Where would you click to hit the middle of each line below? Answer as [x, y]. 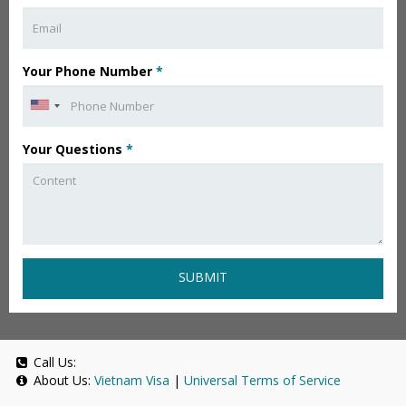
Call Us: [53, 362]
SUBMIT [203, 277]
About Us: [62, 380]
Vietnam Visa [132, 380]
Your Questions [74, 149]
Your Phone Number [89, 71]
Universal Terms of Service [262, 380]
